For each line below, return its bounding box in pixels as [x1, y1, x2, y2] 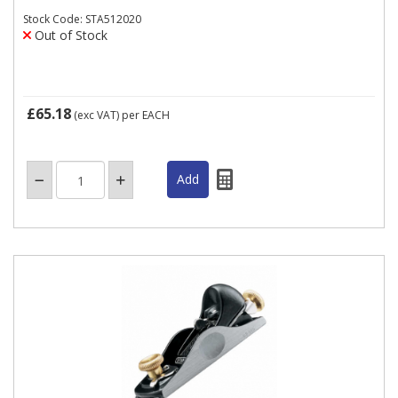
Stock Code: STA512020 [23, 12, 141, 27]
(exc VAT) [71, 107, 122, 123]
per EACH [122, 107, 170, 123]
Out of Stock [31, 27, 107, 44]
